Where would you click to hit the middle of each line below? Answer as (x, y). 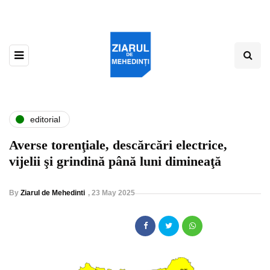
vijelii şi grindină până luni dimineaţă (115, 162)
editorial (45, 119)
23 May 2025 (113, 193)
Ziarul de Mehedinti (53, 193)
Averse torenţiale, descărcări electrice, (118, 145)
